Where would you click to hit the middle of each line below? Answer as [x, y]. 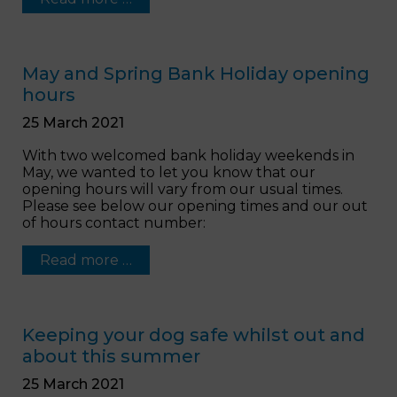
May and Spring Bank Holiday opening [196, 73]
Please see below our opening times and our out [195, 206]
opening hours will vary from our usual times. [183, 189]
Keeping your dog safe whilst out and [194, 335]
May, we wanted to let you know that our [169, 172]
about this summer [111, 356]
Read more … [86, 260]
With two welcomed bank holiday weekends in [188, 155]
